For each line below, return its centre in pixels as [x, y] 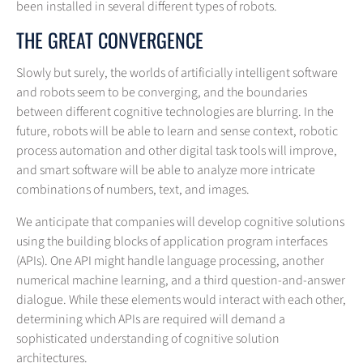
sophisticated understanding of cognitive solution [148, 339]
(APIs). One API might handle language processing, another [170, 261]
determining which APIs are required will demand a [151, 320]
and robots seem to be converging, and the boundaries [162, 93]
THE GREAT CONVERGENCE [110, 40]
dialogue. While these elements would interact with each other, [181, 300]
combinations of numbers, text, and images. [133, 190]
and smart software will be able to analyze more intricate [166, 171]
